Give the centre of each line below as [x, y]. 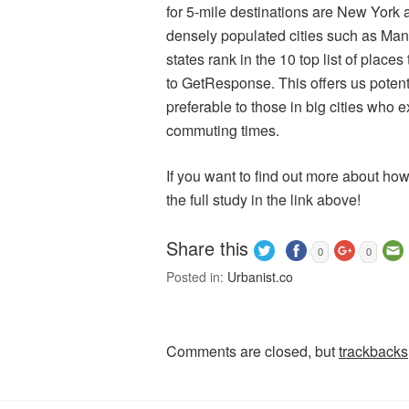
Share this [207, 248]
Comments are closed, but [252, 351]
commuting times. [223, 130]
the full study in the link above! [263, 199]
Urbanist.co [260, 277]
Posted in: [197, 277]
